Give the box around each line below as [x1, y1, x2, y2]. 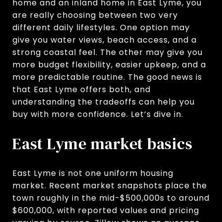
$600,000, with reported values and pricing [12, 204, 199, 216]
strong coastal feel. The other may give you [12, 47, 203, 58]
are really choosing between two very [12, 9, 178, 21]
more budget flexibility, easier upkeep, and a [12, 59, 206, 70]
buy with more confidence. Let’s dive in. [12, 109, 183, 120]
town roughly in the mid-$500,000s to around [12, 192, 210, 204]
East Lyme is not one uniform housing [12, 167, 173, 179]
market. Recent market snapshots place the [12, 179, 207, 191]
